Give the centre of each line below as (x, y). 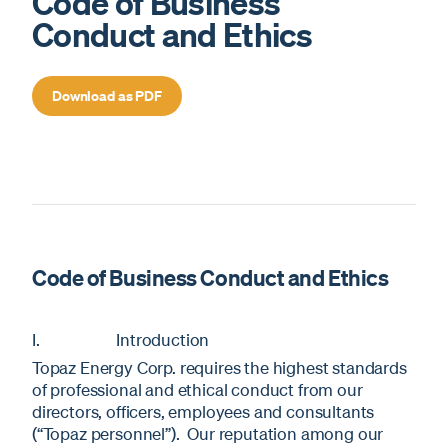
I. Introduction (121, 339)
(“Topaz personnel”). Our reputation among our (208, 433)
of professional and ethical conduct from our (197, 389)
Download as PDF (107, 95)
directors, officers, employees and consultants (203, 411)
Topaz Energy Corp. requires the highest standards (219, 367)
